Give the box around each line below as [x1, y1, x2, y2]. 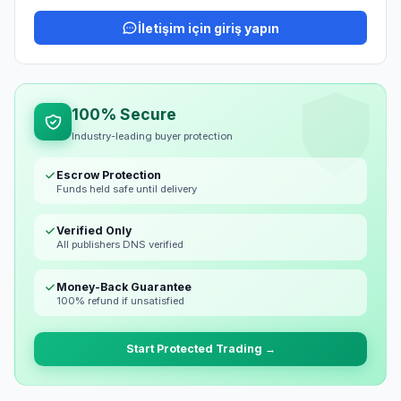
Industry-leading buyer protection [72, 129, 233, 142]
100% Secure [72, 105, 176, 124]
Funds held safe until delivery [55, 182, 197, 195]
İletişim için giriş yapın [137, 20, 279, 36]
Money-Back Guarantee [55, 279, 192, 294]
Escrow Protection [55, 167, 161, 182]
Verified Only [55, 224, 132, 238]
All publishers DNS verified [55, 238, 183, 252]
